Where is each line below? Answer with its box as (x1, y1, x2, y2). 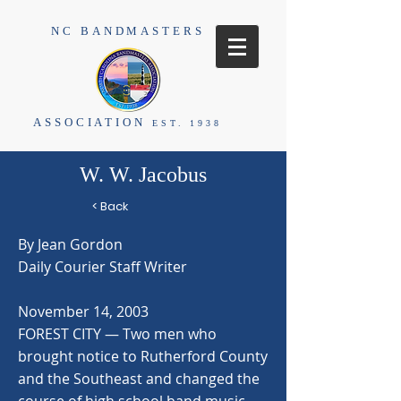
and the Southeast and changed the (18, 369, 260, 388)
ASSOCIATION (33, 115, 152, 129)
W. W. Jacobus (80, 163, 207, 186)
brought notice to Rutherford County (18, 346, 268, 366)
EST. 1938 (151, 118, 222, 128)
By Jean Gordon (18, 235, 123, 254)
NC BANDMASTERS (51, 24, 205, 38)
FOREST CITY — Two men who (18, 324, 217, 344)
